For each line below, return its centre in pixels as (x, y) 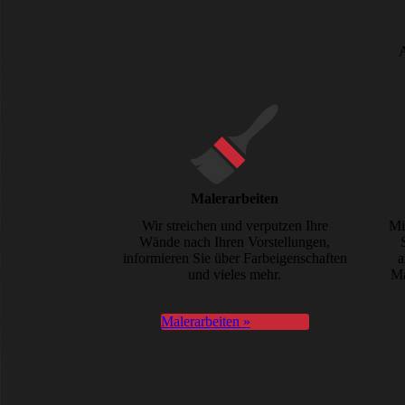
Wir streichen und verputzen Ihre (235, 225)
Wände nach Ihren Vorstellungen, (235, 241)
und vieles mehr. (235, 274)
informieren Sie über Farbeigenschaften (235, 258)
